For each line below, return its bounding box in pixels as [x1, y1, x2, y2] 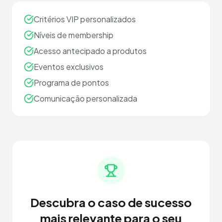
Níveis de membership [34, 30, 113, 40]
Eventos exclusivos [34, 61, 104, 72]
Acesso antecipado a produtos [34, 46, 147, 56]
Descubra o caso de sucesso [30, 195, 192, 210]
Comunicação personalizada [34, 93, 137, 104]
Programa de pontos [34, 77, 109, 88]
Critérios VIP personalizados [34, 14, 136, 24]
